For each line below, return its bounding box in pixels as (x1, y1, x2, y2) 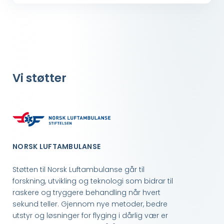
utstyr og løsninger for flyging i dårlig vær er (12, 210, 168, 221)
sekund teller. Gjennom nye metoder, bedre (12, 199, 167, 209)
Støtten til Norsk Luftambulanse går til (12, 164, 144, 175)
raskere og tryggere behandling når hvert (12, 187, 160, 198)
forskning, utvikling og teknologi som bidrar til (12, 176, 173, 186)
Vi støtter (12, 70, 66, 86)
